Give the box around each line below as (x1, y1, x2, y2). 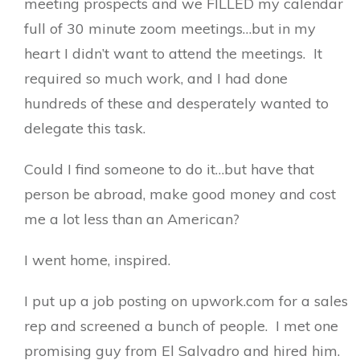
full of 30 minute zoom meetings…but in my (24, 19, 316, 38)
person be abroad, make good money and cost (24, 185, 336, 203)
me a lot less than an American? (24, 210, 239, 228)
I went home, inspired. (24, 251, 170, 269)
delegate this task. (24, 119, 145, 137)
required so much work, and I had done (24, 69, 288, 88)
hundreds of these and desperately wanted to (24, 94, 329, 112)
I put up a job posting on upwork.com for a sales (24, 292, 348, 310)
